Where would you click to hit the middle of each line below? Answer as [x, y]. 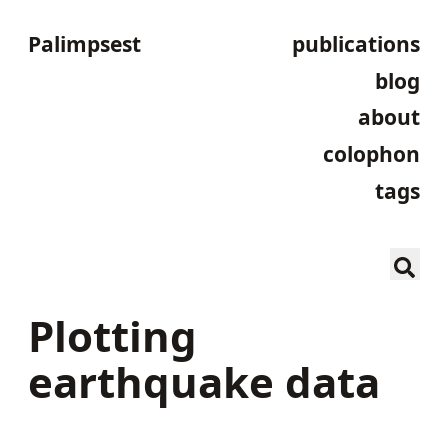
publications [356, 44]
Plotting [112, 335]
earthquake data [204, 381]
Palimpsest [84, 44]
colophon [371, 153]
